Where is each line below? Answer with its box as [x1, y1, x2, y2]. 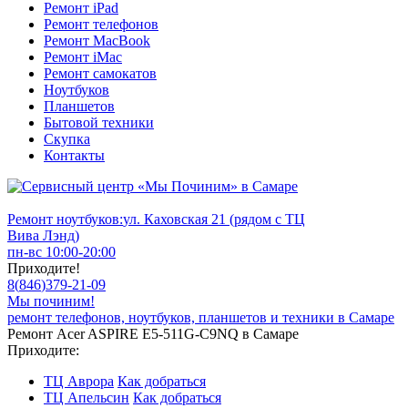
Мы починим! [7, 293, 95, 309]
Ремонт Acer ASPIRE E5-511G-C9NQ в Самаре [7, 326, 299, 342]
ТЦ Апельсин [44, 390, 129, 405]
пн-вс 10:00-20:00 [7, 244, 116, 260]
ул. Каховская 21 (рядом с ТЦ [123, 211, 305, 227]
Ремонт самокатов [44, 66, 157, 81]
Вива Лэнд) [7, 228, 79, 243]
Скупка [44, 131, 90, 147]
